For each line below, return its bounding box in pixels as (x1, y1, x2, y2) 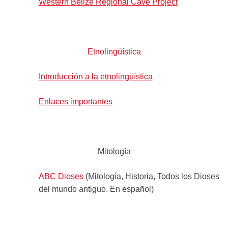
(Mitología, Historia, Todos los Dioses (83, 172, 219, 181)
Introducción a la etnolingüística (38, 72, 153, 81)
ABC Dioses (38, 172, 83, 181)
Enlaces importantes (38, 97, 112, 106)
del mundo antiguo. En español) (38, 184, 154, 193)
